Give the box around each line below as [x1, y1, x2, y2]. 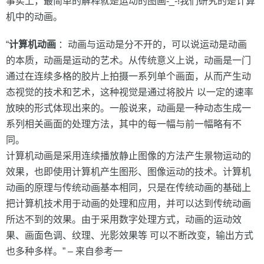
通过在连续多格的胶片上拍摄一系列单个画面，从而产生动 [6, 71, 251, 81]
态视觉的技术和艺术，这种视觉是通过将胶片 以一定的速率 [6, 87, 253, 97]
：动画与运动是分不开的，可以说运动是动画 [56, 39, 247, 49]
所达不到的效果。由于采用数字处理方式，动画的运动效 [6, 214, 242, 225]
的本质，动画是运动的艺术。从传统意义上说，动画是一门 [6, 55, 251, 65]
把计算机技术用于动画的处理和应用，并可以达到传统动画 [6, 199, 251, 209]
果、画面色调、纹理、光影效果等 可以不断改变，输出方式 [6, 230, 253, 240]
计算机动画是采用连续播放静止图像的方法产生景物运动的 [6, 151, 251, 161]
